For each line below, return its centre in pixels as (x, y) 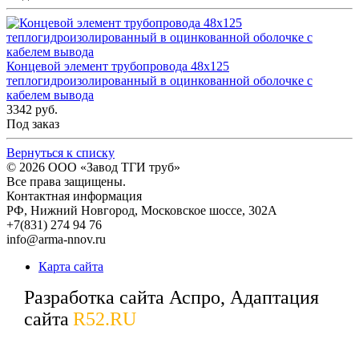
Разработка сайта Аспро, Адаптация (171, 298)
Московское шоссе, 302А (209, 211)
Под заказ (33, 124)
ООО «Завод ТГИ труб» (114, 167)
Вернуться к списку (61, 153)
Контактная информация (74, 196)
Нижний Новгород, (86, 211)
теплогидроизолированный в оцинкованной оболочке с (159, 81)
